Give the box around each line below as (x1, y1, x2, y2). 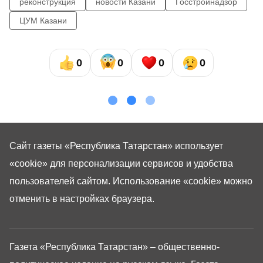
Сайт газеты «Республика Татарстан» (9, 141, 175, 151)
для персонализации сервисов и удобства (48, 159, 233, 168)
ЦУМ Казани (19, 16, 67, 25)
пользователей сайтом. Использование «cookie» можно (9, 176, 252, 186)
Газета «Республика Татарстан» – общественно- (9, 242, 220, 252)
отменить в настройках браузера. (9, 194, 154, 204)
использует (175, 141, 223, 151)
